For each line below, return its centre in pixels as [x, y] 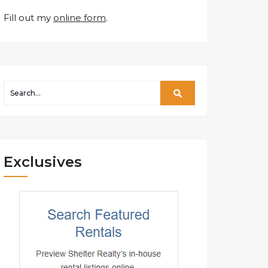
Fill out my [28, 18]
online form [80, 18]
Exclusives [43, 162]
